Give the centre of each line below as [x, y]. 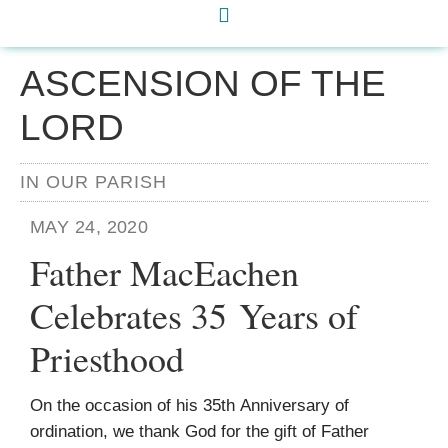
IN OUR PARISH [93, 182]
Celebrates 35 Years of [194, 315]
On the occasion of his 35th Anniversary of [189, 406]
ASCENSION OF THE [203, 83]
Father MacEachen [164, 272]
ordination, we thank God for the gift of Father [199, 432]
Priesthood [107, 358]
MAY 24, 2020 [89, 227]
